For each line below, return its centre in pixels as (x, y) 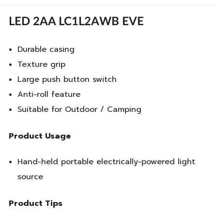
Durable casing (46, 50)
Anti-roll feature (49, 95)
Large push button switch (67, 80)
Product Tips (36, 203)
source (30, 177)
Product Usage (40, 136)
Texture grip (41, 65)
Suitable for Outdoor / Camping (79, 110)
